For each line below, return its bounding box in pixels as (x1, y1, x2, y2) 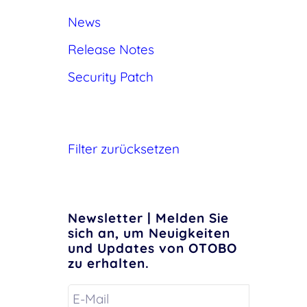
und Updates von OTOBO (67, 240, 237, 257)
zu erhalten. (67, 255, 149, 272)
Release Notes (67, 41, 154, 58)
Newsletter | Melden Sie (67, 210, 229, 227)
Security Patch (67, 69, 153, 85)
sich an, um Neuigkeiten (67, 225, 230, 242)
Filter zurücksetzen (67, 140, 180, 158)
